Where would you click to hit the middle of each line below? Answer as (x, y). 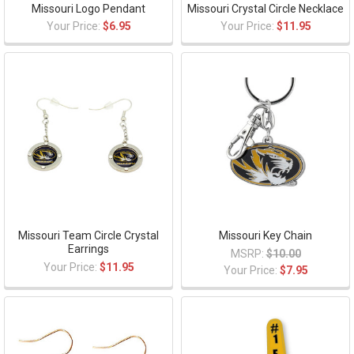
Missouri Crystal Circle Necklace (265, 8)
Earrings (88, 249)
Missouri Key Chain (265, 236)
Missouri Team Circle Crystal (88, 236)
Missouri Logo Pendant (88, 8)
